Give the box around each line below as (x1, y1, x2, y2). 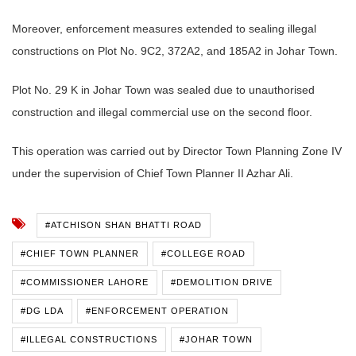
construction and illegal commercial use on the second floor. (12, 106, 312, 119)
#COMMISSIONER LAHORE (21, 277, 149, 288)
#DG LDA (21, 306, 64, 316)
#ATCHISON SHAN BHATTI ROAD (45, 220, 202, 230)
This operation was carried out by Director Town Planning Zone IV (12, 145, 342, 158)
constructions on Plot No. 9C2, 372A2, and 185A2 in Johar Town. (12, 44, 338, 58)
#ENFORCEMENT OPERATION (86, 306, 229, 316)
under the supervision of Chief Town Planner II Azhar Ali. (12, 167, 293, 180)
